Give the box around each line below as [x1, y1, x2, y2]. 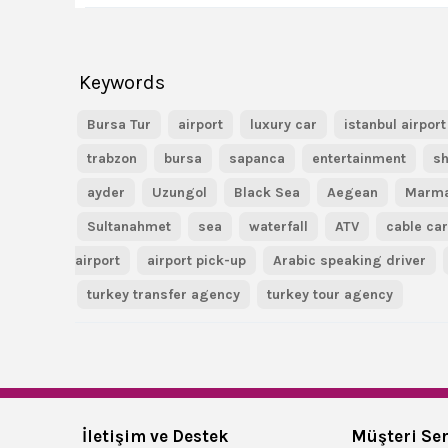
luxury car [250, 116, 318, 133]
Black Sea [234, 184, 301, 201]
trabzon [87, 150, 138, 167]
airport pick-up [147, 252, 247, 269]
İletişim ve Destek [82, 426, 229, 446]
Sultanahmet [87, 218, 172, 235]
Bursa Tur [87, 116, 152, 133]
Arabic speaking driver [273, 252, 427, 269]
